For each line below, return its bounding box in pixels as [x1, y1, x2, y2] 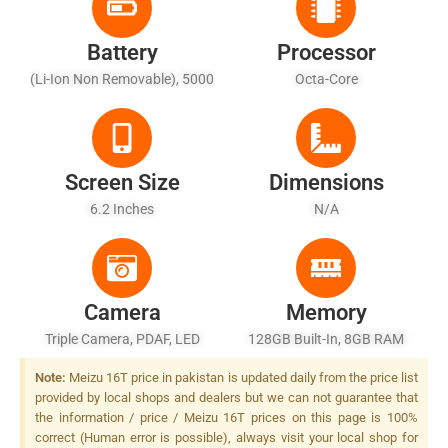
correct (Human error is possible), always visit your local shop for [35, 429, 418, 445]
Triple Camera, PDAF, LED [44, 330, 200, 347]
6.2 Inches [90, 200, 154, 217]
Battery [86, 39, 158, 65]
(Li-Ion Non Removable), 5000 [30, 70, 214, 87]
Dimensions [268, 169, 384, 195]
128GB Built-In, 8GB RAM [248, 330, 404, 347]
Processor [276, 39, 376, 65]
